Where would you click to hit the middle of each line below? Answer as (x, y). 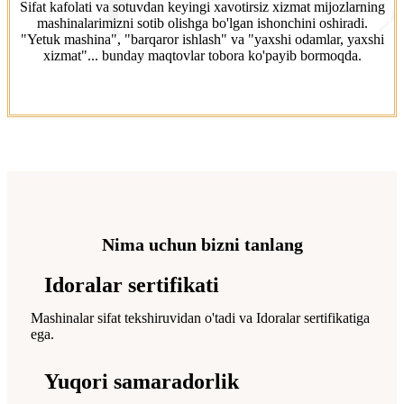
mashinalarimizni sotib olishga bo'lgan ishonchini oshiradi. (202, 23)
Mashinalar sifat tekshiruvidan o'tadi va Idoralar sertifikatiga (200, 317)
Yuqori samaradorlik (142, 381)
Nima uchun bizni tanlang (202, 244)
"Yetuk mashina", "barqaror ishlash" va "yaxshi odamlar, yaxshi (202, 39)
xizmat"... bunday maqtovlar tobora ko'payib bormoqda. (202, 55)
